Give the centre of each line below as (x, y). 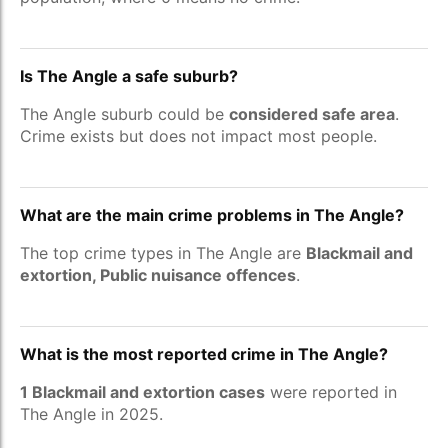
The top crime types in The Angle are (163, 253)
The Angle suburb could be (124, 114)
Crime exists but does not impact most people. (198, 136)
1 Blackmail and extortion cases (142, 392)
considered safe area (312, 114)
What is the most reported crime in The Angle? (204, 354)
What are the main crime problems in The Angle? (212, 215)
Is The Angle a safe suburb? (129, 76)
